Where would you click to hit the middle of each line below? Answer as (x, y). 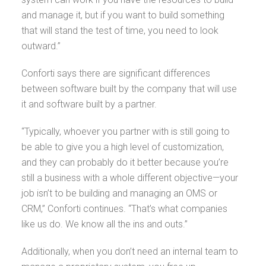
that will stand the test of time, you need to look (120, 31)
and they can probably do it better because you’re (125, 162)
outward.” (41, 46)
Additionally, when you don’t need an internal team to (130, 251)
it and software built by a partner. (90, 104)
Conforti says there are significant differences (116, 73)
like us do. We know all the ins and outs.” (106, 224)
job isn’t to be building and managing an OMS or (119, 193)
